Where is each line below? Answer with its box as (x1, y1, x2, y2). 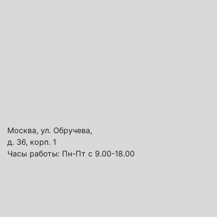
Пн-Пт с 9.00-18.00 (62, 148, 135, 158)
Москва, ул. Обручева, (7, 125, 92, 135)
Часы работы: (7, 148, 62, 158)
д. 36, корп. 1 (7, 137, 56, 147)
